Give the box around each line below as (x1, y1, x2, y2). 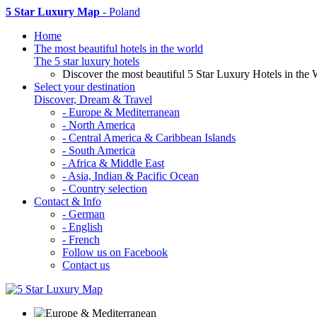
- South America (62, 144, 135, 156)
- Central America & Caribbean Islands (62, 132, 236, 144)
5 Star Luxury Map (6, 6, 100, 18)
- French (62, 234, 100, 246)
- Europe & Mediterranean (62, 106, 180, 118)
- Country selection (62, 183, 147, 195)
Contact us (62, 259, 110, 271)
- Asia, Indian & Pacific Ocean (62, 170, 199, 182)
